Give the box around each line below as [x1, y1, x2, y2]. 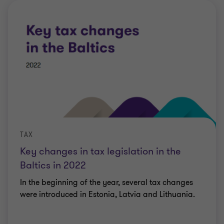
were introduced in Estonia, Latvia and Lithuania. [20, 189, 195, 200]
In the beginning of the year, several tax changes [20, 177, 193, 188]
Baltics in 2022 [20, 158, 86, 172]
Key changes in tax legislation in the [20, 144, 181, 158]
